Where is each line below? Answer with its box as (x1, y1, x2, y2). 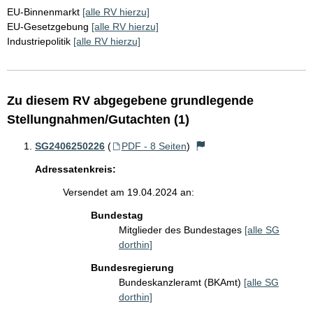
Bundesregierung (91, 262, 174, 273)
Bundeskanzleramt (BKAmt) (119, 277, 244, 288)
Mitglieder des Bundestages (119, 224, 245, 235)
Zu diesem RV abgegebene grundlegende (7, 94, 254, 108)
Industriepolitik (7, 36, 71, 47)
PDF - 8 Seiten (121, 140, 187, 152)
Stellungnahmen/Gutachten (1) (7, 112, 189, 126)
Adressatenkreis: (35, 163, 116, 175)
